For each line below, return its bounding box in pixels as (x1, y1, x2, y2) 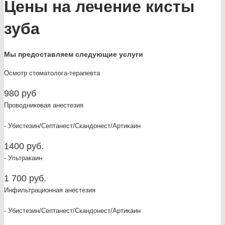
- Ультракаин (4, 154, 42, 162)
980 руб (4, 88, 36, 99)
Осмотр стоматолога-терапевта (4, 69, 100, 77)
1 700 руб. (4, 173, 46, 184)
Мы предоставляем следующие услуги (4, 50, 143, 58)
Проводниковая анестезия (4, 101, 83, 109)
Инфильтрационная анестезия (4, 186, 95, 194)
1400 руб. (4, 141, 44, 152)
